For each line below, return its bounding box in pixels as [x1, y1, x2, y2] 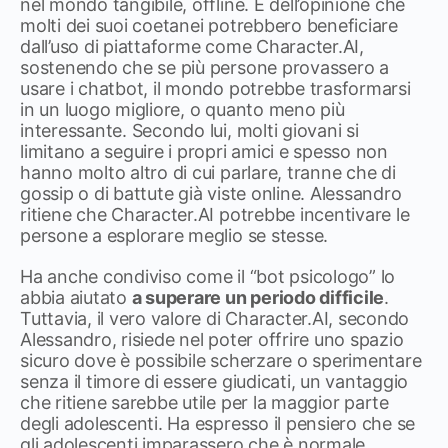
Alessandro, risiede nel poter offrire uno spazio [20, 329, 404, 350]
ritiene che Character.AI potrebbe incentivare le [20, 204, 410, 225]
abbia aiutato [20, 287, 132, 308]
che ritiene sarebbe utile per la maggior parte [20, 392, 389, 413]
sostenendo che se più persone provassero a [20, 57, 389, 78]
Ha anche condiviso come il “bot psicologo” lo [20, 266, 396, 287]
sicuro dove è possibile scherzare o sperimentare [20, 350, 422, 371]
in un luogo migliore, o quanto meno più [20, 99, 345, 120]
